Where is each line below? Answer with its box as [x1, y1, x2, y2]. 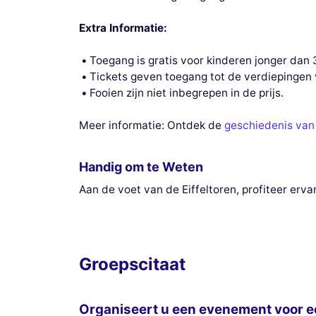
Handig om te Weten [79, 159, 203, 174]
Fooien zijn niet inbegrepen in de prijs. [90, 86, 284, 99]
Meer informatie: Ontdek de [79, 119, 224, 133]
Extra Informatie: [79, 20, 167, 35]
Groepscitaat [79, 253, 186, 274]
